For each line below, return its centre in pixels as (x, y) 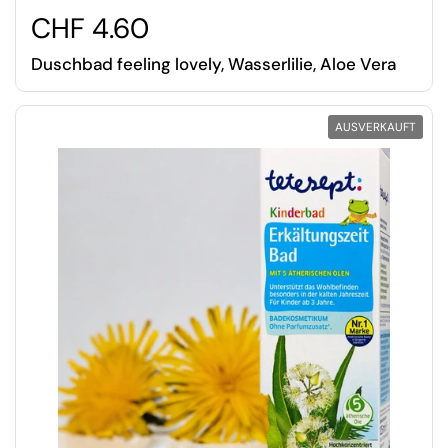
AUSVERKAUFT (375, 127)
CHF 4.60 (90, 29)
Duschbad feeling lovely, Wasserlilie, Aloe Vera (213, 64)
